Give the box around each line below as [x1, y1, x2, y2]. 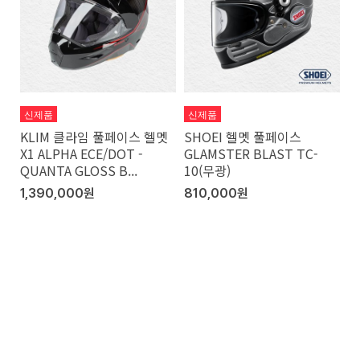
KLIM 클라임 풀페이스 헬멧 [20, 127, 168, 146]
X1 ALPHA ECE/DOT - [20, 144, 143, 163]
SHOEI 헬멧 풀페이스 [184, 127, 301, 146]
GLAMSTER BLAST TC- [184, 144, 318, 163]
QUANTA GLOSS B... [20, 161, 137, 180]
